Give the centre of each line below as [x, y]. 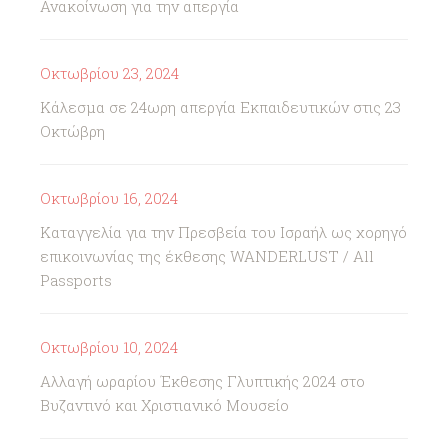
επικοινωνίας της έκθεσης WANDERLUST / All [207, 256]
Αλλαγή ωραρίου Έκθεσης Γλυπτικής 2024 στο [202, 381]
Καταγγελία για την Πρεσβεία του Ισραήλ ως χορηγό [223, 232]
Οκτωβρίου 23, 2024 [109, 73]
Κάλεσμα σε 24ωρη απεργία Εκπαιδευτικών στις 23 [220, 107]
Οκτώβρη [72, 131]
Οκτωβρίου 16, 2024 [109, 198]
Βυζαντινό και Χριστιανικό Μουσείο [164, 405]
